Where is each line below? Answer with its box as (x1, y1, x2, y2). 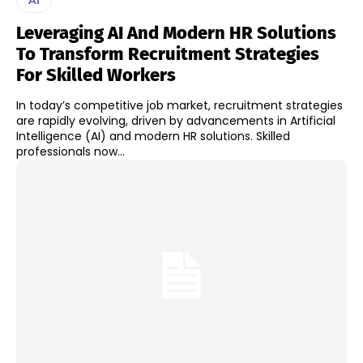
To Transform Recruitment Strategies (16, 42, 319, 65)
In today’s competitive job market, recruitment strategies (16, 96, 343, 113)
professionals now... (16, 143, 125, 160)
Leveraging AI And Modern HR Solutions (16, 21, 336, 44)
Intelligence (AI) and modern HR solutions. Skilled (16, 127, 290, 144)
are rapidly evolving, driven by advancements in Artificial (16, 112, 335, 129)
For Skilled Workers (16, 63, 176, 86)
